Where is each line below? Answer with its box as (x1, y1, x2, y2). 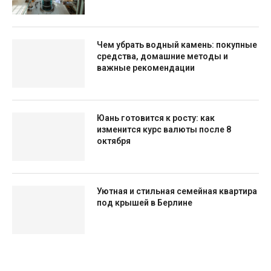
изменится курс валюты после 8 (97, 125, 231, 134)
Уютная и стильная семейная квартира (97, 186, 257, 196)
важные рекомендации (97, 63, 195, 73)
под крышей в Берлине (97, 198, 192, 207)
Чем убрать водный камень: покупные (97, 40, 257, 50)
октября (97, 136, 131, 146)
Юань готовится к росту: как (97, 113, 215, 123)
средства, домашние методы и (97, 51, 228, 61)
